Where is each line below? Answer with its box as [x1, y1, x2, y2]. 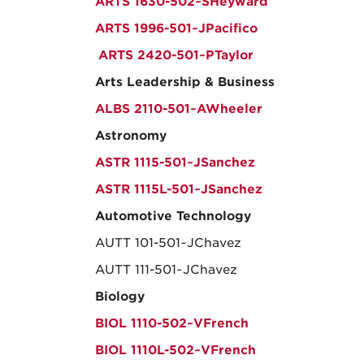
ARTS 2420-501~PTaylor [98, 48, 253, 63]
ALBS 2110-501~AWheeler [95, 102, 262, 116]
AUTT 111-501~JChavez [95, 262, 237, 277]
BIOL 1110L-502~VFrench [95, 343, 256, 357]
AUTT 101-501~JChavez [95, 236, 241, 250]
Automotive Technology [95, 209, 251, 223]
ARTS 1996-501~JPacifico [95, 21, 258, 36]
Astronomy [95, 128, 167, 143]
